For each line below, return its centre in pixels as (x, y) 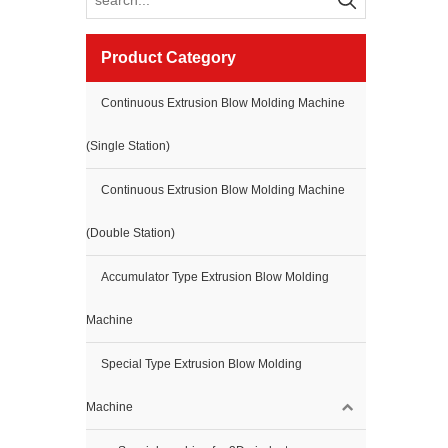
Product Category (168, 57)
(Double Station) (130, 233)
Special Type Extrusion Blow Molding (201, 364)
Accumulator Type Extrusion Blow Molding (215, 277)
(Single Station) (128, 146)
